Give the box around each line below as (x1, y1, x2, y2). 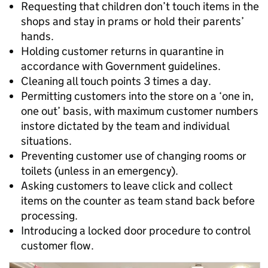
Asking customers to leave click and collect (21, 179, 233, 193)
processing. (21, 209, 78, 223)
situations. (21, 134, 72, 148)
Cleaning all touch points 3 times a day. (21, 74, 211, 89)
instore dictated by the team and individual (21, 119, 229, 133)
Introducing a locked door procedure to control (21, 224, 250, 238)
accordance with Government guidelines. (21, 59, 221, 74)
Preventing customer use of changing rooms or (21, 149, 246, 163)
